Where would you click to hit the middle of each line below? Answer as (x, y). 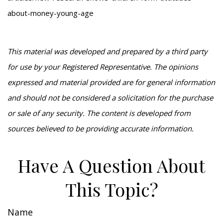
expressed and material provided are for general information (111, 82)
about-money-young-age (51, 13)
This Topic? (111, 189)
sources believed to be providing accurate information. (101, 128)
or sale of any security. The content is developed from (99, 113)
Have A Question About (111, 165)
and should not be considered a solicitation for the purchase (110, 98)
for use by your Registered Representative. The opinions (103, 67)
